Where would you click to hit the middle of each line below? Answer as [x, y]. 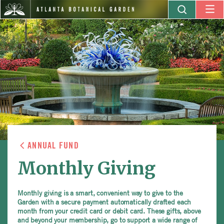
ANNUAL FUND [53, 145]
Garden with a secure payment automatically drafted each [104, 201]
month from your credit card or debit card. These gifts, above [109, 210]
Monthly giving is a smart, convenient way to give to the [100, 192]
